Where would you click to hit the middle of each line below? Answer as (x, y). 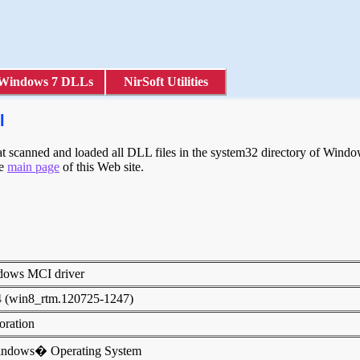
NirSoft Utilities (166, 82)
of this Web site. (102, 167)
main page (33, 167)
